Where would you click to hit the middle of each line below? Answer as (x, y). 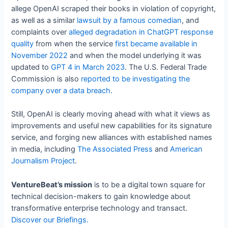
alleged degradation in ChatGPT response (141, 32)
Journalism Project (43, 161)
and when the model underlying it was (135, 55)
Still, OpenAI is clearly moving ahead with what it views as (111, 114)
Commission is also (46, 79)
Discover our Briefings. (50, 220)
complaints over (40, 32)
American (187, 149)
